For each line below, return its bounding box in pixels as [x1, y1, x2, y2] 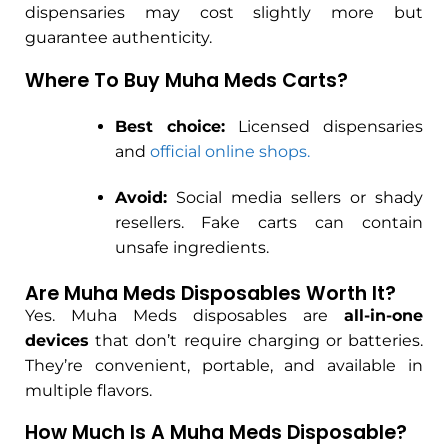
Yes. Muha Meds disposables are [25, 305, 344, 325]
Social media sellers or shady [166, 187, 423, 207]
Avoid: [114, 187, 167, 207]
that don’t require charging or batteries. [89, 330, 423, 350]
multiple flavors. [25, 380, 152, 400]
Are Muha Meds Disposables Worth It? [25, 279, 396, 307]
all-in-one [344, 305, 423, 325]
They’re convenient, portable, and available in [25, 355, 423, 375]
